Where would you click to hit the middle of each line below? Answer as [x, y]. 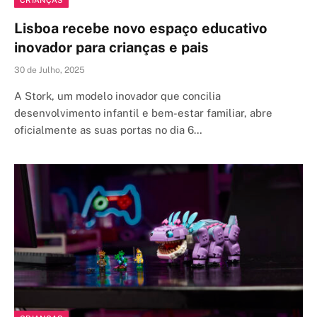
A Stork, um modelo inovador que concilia [117, 96]
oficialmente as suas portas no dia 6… [108, 129]
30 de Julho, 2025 [50, 70]
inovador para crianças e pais [111, 47]
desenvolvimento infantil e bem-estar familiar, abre [143, 113]
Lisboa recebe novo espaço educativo [141, 28]
